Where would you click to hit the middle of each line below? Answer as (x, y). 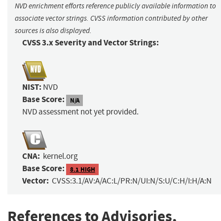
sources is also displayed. (53, 31)
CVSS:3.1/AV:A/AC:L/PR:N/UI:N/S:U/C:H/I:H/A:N (132, 181)
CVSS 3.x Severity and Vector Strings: (91, 43)
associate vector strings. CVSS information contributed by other (111, 18)
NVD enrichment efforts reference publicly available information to (115, 6)
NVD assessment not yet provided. (80, 112)
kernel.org (60, 156)
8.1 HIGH (82, 169)
